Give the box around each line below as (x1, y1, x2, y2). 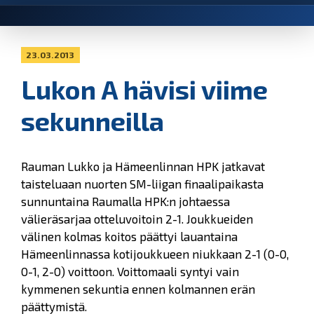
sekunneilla (21, 105, 164, 137)
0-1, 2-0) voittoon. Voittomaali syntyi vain (21, 264, 239, 279)
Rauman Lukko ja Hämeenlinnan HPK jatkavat (21, 159, 265, 174)
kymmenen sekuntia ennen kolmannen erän (21, 282, 255, 296)
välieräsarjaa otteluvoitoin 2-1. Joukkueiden (21, 212, 253, 226)
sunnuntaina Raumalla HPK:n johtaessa (21, 194, 230, 209)
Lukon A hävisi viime (21, 74, 268, 106)
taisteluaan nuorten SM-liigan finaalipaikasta (21, 177, 264, 191)
